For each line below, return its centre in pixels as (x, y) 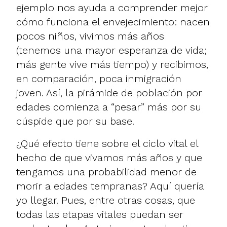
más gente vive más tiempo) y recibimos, (112, 64)
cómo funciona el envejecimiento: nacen (113, 22)
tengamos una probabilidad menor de (106, 172)
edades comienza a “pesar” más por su (109, 107)
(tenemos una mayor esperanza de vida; (111, 50)
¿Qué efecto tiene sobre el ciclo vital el (107, 143)
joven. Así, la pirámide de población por (109, 92)
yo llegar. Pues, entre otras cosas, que (106, 200)
